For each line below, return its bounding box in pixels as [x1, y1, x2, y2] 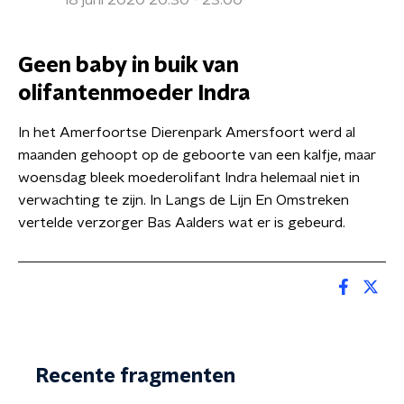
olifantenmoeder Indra [18, 83, 251, 105]
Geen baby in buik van [18, 55, 238, 77]
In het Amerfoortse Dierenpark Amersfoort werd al [18, 125, 355, 140]
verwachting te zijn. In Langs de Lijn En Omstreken [18, 193, 349, 207]
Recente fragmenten [36, 366, 235, 386]
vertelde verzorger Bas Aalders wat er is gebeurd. [18, 216, 349, 230]
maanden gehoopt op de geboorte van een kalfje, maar [18, 148, 376, 162]
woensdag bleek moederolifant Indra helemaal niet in [18, 170, 360, 185]
